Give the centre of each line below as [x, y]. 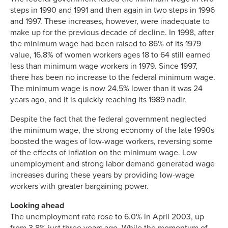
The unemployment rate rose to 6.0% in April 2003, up [107, 217]
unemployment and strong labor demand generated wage [112, 164]
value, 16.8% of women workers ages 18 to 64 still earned [110, 55]
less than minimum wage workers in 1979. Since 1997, [104, 66]
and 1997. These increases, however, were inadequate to [110, 21]
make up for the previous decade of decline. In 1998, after [112, 32]
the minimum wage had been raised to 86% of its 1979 [106, 44]
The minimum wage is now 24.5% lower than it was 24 [106, 88]
